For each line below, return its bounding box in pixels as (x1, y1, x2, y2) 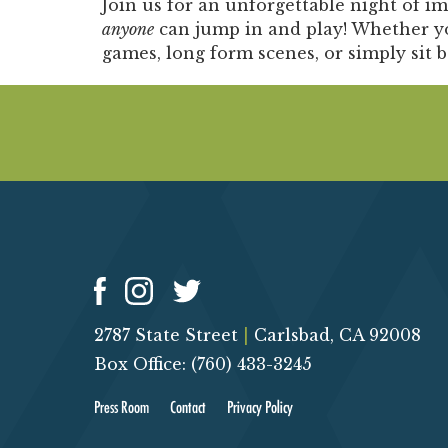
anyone (102, 19, 154, 40)
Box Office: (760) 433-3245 (94, 354, 312, 375)
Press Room (94, 400, 149, 417)
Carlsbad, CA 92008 (249, 325, 421, 346)
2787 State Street (94, 325, 243, 346)
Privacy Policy (227, 400, 293, 417)
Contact (170, 400, 206, 417)
